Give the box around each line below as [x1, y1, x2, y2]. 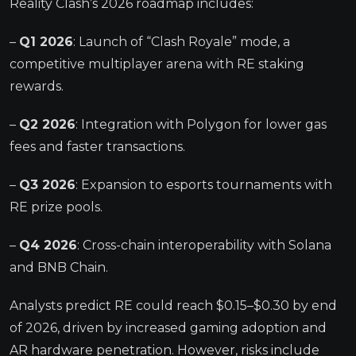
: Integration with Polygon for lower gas [75, 116, 327, 132]
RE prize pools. [10, 199, 103, 215]
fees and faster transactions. [10, 138, 185, 154]
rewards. [10, 78, 64, 94]
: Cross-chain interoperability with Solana [77, 237, 331, 253]
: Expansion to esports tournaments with [75, 176, 332, 192]
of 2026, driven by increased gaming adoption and [10, 319, 327, 335]
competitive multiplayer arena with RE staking [10, 56, 304, 72]
